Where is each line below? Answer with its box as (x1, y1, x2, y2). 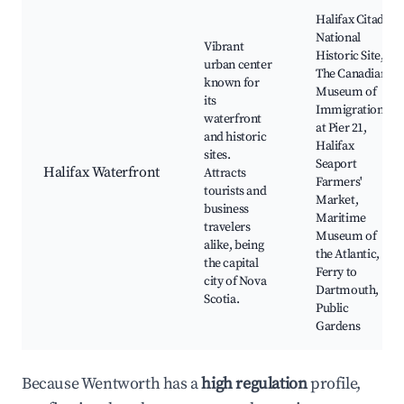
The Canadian (316, 66, 388, 83)
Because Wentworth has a (22, 373, 202, 395)
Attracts (204, 165, 246, 182)
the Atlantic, (316, 246, 380, 263)
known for (204, 75, 260, 92)
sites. (204, 147, 231, 164)
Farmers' (316, 174, 363, 191)
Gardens (316, 318, 361, 335)
